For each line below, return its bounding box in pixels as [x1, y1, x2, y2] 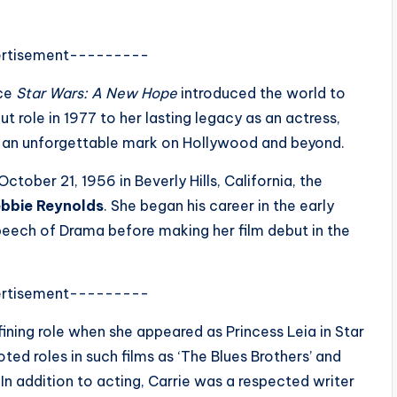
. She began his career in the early [104, 197, 334, 214]
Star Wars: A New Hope [16, 84, 177, 102]
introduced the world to [177, 84, 346, 102]
